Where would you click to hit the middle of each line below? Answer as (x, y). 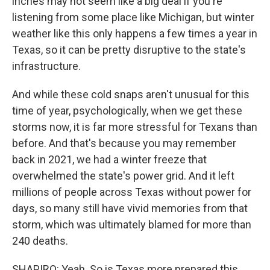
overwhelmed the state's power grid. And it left (123, 176)
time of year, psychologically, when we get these (127, 111)
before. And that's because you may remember (124, 143)
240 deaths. (40, 241)
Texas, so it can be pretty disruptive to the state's (129, 50)
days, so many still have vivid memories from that (130, 208)
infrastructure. (46, 66)
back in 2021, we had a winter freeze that (109, 159)
